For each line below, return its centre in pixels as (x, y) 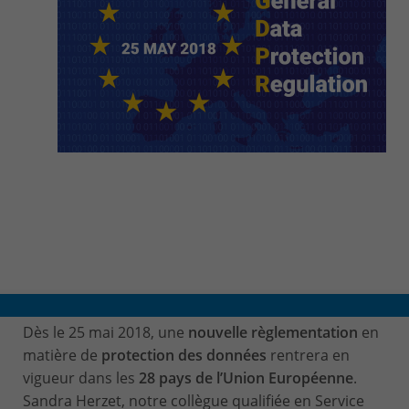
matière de (62, 355)
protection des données (186, 355)
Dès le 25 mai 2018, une (105, 332)
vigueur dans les (81, 378)
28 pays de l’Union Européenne (246, 378)
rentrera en (310, 355)
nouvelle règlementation (275, 332)
